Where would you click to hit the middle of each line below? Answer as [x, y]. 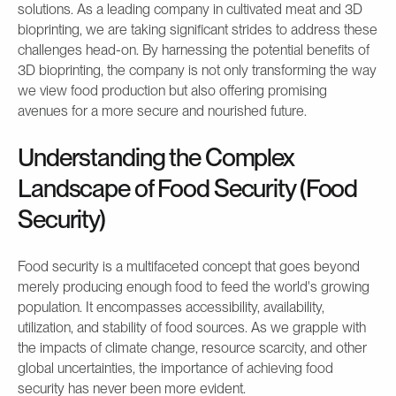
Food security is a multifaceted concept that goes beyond [189, 266]
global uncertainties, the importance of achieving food [175, 368]
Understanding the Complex [156, 157]
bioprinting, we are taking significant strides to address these [198, 29]
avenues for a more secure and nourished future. [162, 110]
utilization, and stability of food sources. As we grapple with [192, 327]
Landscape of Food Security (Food [188, 188]
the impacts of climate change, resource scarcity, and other [192, 347]
